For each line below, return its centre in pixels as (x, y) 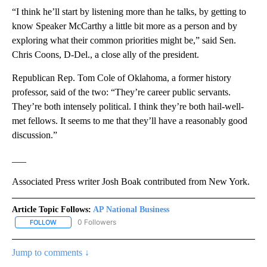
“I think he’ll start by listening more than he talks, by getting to (129, 11)
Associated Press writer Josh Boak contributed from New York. (131, 181)
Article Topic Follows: (52, 209)
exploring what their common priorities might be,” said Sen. (124, 40)
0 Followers (97, 222)
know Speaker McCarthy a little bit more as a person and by (125, 26)
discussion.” (35, 135)
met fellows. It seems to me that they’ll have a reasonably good (130, 120)
